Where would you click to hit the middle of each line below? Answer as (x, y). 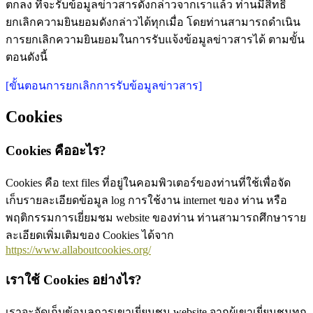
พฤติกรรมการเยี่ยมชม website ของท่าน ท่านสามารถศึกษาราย (156, 218)
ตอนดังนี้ (27, 57)
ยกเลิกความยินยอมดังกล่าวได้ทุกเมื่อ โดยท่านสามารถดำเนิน (153, 22)
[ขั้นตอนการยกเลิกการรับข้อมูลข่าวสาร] (104, 85)
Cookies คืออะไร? (56, 151)
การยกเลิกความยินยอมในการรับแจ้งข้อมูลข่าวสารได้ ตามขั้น (155, 39)
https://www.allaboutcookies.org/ (78, 250)
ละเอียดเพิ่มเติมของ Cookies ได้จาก (90, 235)
